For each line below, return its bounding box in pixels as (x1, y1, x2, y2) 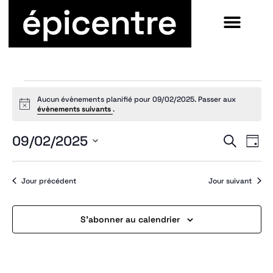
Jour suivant (208, 175, 252, 186)
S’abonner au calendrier (80, 213, 180, 225)
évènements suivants (37, 104, 113, 114)
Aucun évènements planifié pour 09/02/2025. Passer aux (37, 94, 236, 104)
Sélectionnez (11, 148, 72, 161)
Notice (18, 103, 42, 113)
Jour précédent (21, 175, 77, 186)
